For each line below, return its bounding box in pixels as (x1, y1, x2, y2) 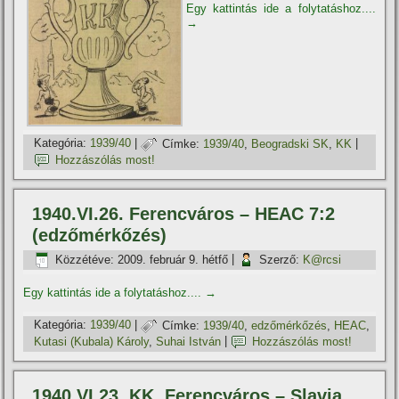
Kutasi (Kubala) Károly (34, 334, 150, 348)
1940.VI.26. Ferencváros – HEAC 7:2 (32, 204, 336, 224)
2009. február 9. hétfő (118, 252, 229, 266)
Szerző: (259, 252, 300, 266)
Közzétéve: (55, 252, 115, 266)
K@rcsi (303, 252, 342, 266)
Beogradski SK (251, 136, 330, 151)
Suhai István (156, 334, 222, 348)
